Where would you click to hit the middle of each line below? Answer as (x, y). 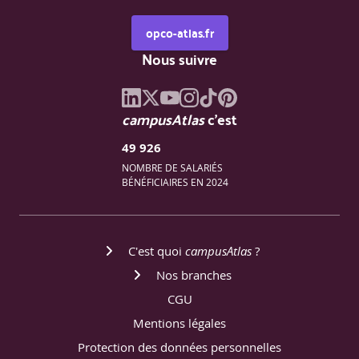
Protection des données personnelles (179, 347)
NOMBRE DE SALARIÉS (172, 168)
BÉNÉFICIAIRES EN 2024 (175, 182)
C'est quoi (157, 251)
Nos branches (194, 275)
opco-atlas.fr (179, 33)
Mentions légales (179, 323)
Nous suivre (179, 59)
